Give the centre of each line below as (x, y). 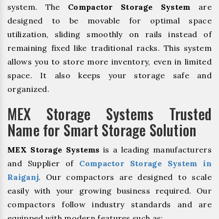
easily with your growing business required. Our (109, 191)
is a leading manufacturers (155, 150)
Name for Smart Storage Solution (102, 130)
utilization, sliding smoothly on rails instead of (109, 34)
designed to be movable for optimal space (109, 21)
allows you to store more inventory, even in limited (109, 62)
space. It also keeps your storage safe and (109, 76)
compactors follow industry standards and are (109, 205)
